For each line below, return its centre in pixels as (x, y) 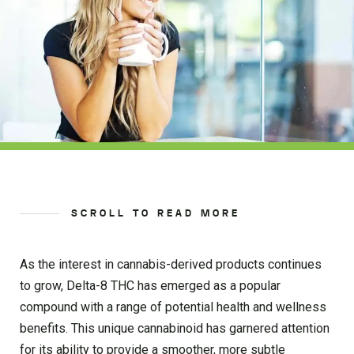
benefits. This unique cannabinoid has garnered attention (175, 328)
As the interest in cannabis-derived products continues (171, 264)
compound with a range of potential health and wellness (173, 307)
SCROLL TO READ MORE (156, 213)
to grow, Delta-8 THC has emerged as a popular (150, 285)
